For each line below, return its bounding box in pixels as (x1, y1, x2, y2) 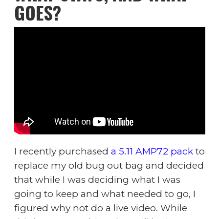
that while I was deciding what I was (14, 174, 180, 185)
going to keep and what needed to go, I (14, 188, 196, 199)
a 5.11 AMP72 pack (110, 145, 193, 157)
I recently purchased (14, 145, 111, 157)
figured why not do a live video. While (14, 202, 187, 214)
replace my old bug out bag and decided (14, 159, 204, 171)
